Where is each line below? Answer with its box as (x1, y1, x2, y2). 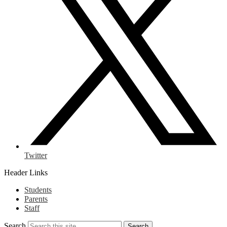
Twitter (24, 151, 47, 160)
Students (24, 185, 52, 194)
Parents (24, 195, 48, 203)
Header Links (4, 168, 48, 177)
